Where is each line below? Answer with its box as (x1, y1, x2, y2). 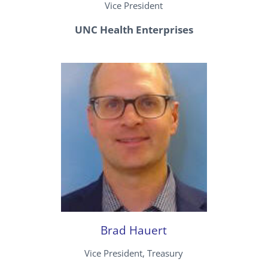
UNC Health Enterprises (74, 22, 193, 36)
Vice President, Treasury (84, 247, 184, 260)
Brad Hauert (100, 223, 167, 238)
